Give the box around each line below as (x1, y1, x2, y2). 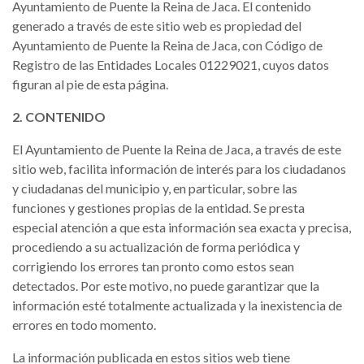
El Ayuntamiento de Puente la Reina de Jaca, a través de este (12, 141, 341, 157)
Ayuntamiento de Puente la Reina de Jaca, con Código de (12, 37, 323, 53)
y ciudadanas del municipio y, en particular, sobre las (12, 180, 297, 196)
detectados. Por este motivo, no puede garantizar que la (12, 278, 319, 293)
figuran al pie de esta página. (12, 76, 168, 92)
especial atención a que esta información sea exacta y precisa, (12, 219, 351, 235)
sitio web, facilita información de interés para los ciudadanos (12, 161, 346, 176)
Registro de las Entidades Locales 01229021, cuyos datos (12, 57, 329, 72)
